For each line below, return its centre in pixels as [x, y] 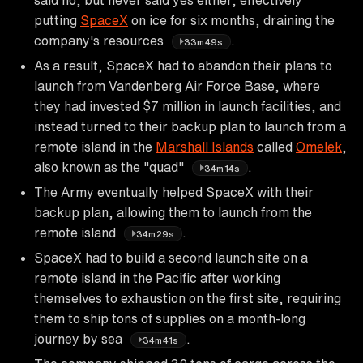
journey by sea [80, 338]
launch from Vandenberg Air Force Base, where [177, 85]
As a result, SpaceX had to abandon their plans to [183, 65]
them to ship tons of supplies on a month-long [170, 318]
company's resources [100, 40]
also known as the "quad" [111, 167]
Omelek [319, 146]
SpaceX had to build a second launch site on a [171, 257]
